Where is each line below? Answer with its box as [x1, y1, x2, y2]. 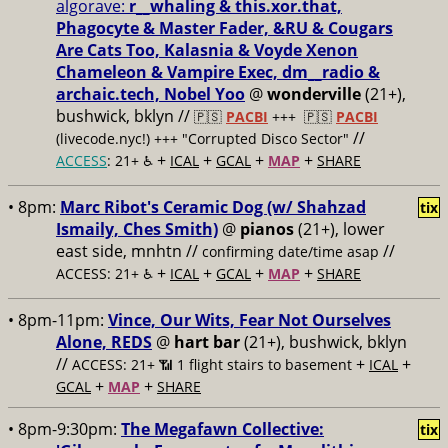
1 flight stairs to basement [177, 355, 352, 374]
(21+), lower [294, 218, 385, 240]
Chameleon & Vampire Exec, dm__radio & [56, 61, 380, 83]
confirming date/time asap [202, 242, 379, 261]
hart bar [174, 331, 240, 353]
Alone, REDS [56, 331, 152, 353]
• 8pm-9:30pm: [8, 418, 121, 440]
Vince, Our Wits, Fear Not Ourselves [108, 309, 391, 331]
